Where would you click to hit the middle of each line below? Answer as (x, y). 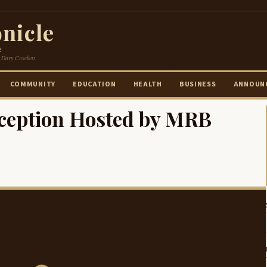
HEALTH (148, 84)
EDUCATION (94, 84)
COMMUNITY (33, 84)
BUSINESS (198, 84)
